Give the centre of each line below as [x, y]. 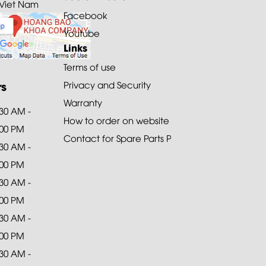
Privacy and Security [107, 84]
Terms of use [90, 66]
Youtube [82, 33]
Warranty [83, 102]
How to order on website [117, 120]
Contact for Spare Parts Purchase [135, 138]
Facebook [86, 15]
